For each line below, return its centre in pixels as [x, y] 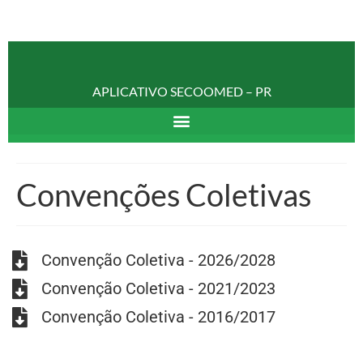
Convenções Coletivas [164, 194]
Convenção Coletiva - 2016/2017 [159, 317]
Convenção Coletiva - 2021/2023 [159, 289]
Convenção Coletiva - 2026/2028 [159, 261]
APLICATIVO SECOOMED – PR [181, 91]
